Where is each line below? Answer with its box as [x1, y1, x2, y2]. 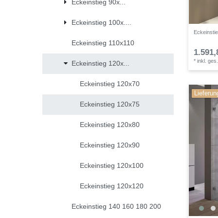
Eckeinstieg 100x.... [71, 18, 131, 27]
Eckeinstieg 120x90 [80, 141, 140, 149]
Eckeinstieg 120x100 [80, 162, 144, 170]
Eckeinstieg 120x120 [80, 182, 144, 190]
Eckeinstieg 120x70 [80, 80, 140, 88]
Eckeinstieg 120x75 [80, 100, 140, 109]
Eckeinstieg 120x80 [80, 121, 140, 129]
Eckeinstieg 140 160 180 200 [71, 202, 161, 211]
